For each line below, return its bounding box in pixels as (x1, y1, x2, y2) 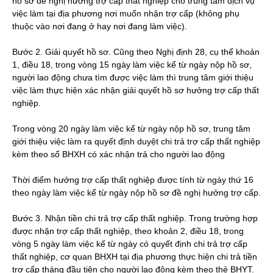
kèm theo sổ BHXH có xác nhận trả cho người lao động (12, 149, 225, 159)
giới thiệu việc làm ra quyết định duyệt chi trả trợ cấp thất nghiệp (12, 136, 260, 146)
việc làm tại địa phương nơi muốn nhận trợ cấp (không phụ (12, 9, 239, 18)
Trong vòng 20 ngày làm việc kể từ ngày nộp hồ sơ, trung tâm (12, 124, 250, 133)
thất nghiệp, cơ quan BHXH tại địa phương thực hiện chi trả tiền (12, 252, 257, 261)
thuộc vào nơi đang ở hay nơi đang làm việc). (12, 21, 187, 31)
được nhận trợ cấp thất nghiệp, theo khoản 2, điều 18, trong (12, 226, 244, 236)
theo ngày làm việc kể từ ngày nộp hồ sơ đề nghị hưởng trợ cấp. (12, 188, 261, 197)
